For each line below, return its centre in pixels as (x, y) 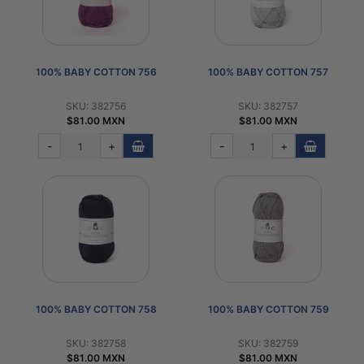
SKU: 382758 (96, 343)
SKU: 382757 (268, 106)
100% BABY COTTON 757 (268, 71)
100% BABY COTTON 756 (96, 71)
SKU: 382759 (268, 343)
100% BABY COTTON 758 (96, 309)
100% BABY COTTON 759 (268, 309)
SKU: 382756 (96, 106)
